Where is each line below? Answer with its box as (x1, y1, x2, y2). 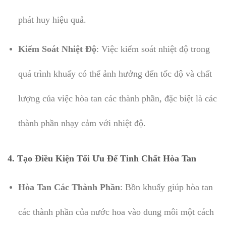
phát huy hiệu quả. (18, 14, 86, 25)
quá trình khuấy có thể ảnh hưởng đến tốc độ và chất (18, 69, 212, 79)
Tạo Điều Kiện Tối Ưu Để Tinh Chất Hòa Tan (17, 153, 196, 163)
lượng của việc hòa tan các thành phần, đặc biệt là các (18, 93, 217, 104)
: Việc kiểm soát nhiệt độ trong (96, 44, 210, 54)
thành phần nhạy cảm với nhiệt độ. (18, 118, 146, 129)
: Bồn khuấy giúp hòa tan (120, 182, 213, 192)
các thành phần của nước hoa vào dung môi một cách (18, 206, 214, 217)
